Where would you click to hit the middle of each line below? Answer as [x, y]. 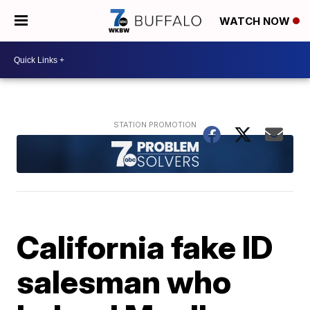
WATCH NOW [256, 21]
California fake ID [145, 247]
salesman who [124, 281]
